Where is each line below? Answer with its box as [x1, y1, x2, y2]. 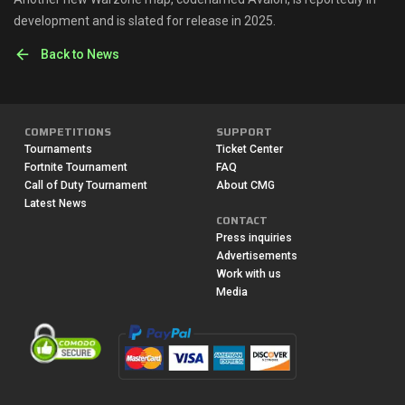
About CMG [216, 179, 275, 193]
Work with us [216, 268, 281, 281]
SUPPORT [216, 123, 272, 141]
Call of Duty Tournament [24, 179, 147, 193]
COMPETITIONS [24, 123, 111, 141]
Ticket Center [216, 143, 283, 156]
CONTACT [216, 212, 268, 230]
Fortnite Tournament [24, 161, 127, 174]
